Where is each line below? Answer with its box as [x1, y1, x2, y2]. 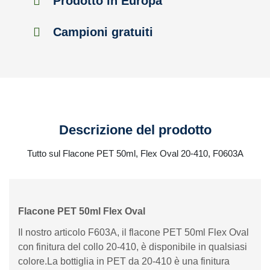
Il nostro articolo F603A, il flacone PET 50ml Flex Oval [18, 227, 249, 237]
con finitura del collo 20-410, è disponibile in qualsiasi [18, 242, 247, 252]
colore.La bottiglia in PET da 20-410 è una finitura [18, 256, 230, 266]
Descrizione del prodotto [58, 122, 212, 137]
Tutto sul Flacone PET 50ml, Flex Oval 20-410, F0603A [27, 148, 243, 159]
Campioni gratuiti [49, 25, 153, 39]
